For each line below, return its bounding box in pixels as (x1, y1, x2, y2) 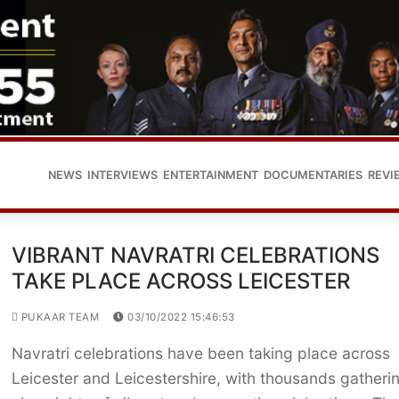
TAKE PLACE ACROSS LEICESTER (11, 268, 350, 295)
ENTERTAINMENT (163, 167, 258, 182)
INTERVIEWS (87, 167, 158, 182)
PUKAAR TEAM (18, 311, 100, 324)
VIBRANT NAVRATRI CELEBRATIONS (11, 242, 379, 269)
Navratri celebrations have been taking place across (11, 344, 390, 363)
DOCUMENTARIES (264, 167, 362, 182)
